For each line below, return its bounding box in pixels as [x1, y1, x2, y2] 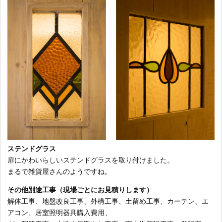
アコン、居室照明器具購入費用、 [7, 209, 111, 217]
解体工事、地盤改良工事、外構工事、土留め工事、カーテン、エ [7, 197, 209, 206]
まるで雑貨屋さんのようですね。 [7, 167, 111, 176]
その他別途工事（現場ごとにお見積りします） [7, 186, 153, 194]
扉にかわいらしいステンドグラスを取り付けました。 [7, 156, 174, 165]
